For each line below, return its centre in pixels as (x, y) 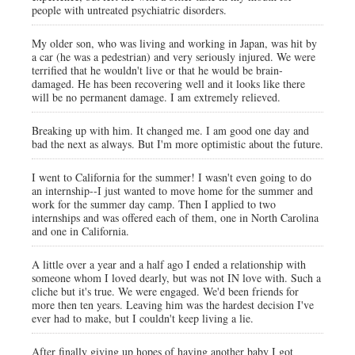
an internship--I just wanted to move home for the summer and (172, 191)
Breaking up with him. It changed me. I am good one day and (170, 130)
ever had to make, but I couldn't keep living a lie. (143, 318)
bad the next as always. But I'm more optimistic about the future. (177, 144)
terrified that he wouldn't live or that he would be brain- (157, 70)
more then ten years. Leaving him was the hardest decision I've (173, 305)
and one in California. (80, 231)
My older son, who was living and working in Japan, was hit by (174, 43)
